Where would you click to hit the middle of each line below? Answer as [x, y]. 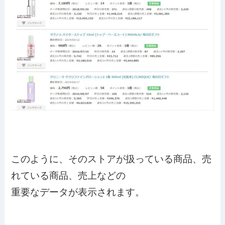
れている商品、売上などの [69, 176]
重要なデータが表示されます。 [78, 192]
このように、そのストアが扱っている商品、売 [111, 159]
